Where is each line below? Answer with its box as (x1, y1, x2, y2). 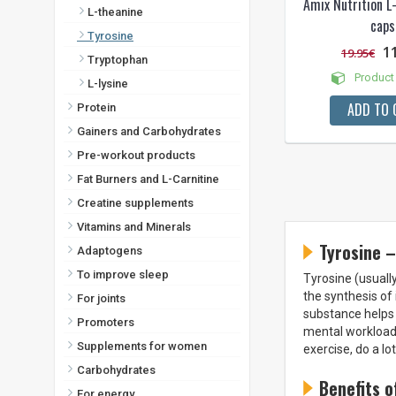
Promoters (77, 316, 134, 330)
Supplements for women (77, 339, 207, 354)
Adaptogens (77, 244, 142, 258)
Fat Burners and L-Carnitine (77, 172, 219, 187)
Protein (77, 101, 116, 115)
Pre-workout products (77, 148, 195, 163)
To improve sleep (77, 268, 169, 282)
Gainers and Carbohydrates (77, 125, 221, 139)
